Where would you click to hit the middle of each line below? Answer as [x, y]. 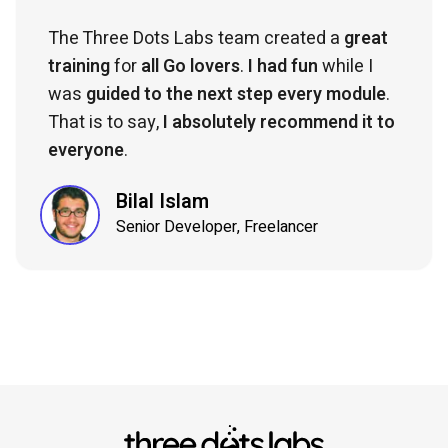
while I [345, 66]
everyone [86, 150]
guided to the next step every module [236, 94]
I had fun [283, 66]
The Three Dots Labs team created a [196, 38]
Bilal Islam [162, 202]
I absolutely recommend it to [279, 122]
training [79, 66]
